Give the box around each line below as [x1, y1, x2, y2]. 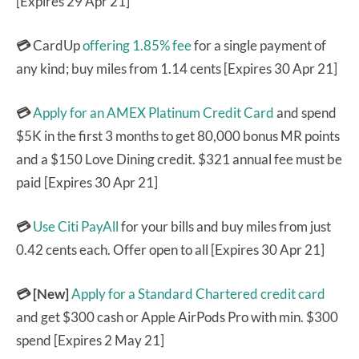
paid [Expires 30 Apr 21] [16, 173, 158, 191]
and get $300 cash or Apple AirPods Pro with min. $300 [16, 308, 338, 325]
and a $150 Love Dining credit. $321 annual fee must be [16, 150, 342, 167]
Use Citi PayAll [33, 217, 119, 235]
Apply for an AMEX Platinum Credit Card [33, 103, 274, 121]
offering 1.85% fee [83, 36, 192, 54]
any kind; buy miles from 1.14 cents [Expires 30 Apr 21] [16, 59, 337, 77]
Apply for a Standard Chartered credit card [71, 284, 325, 302]
